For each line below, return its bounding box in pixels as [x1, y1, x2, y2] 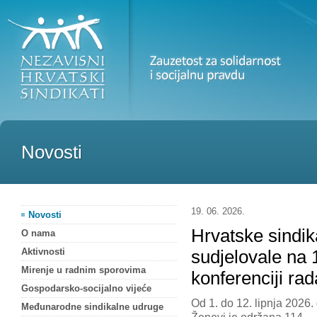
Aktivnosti [21, 246, 65, 257]
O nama [21, 228, 55, 238]
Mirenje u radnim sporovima [21, 265, 146, 275]
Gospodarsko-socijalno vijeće [21, 283, 151, 294]
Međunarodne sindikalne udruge [21, 301, 163, 312]
